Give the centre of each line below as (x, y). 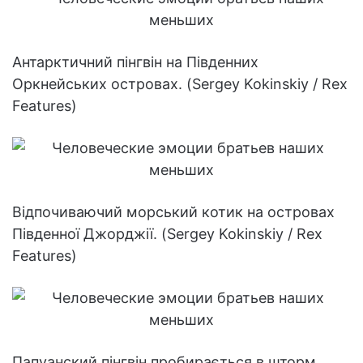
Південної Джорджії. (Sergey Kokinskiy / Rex (167, 234)
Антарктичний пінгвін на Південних (135, 62)
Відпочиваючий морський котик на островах (173, 212)
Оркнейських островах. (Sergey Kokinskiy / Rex (180, 84)
